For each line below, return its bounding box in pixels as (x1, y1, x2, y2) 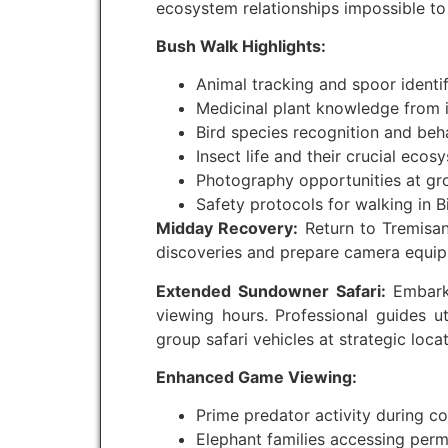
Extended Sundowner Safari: (156, 280, 386, 301)
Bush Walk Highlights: (156, 35, 326, 56)
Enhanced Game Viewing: (156, 367, 357, 388)
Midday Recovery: (156, 218, 299, 239)
